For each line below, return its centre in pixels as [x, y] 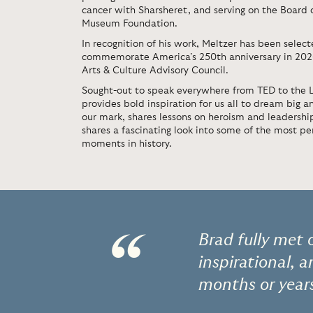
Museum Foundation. [130, 24]
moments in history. [128, 144]
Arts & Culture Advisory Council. [155, 71]
